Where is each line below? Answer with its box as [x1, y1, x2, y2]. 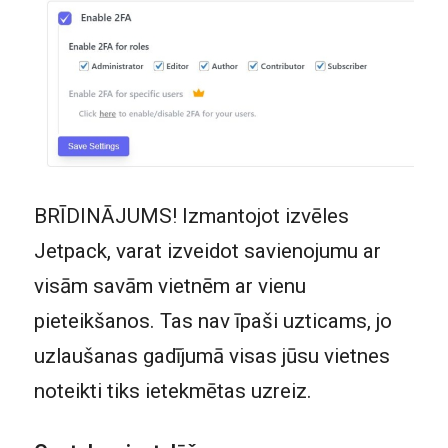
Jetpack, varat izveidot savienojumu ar [33, 238, 381, 263]
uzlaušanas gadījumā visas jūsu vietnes [33, 343, 390, 368]
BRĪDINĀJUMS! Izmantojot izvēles [33, 203, 349, 228]
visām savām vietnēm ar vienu [33, 273, 306, 298]
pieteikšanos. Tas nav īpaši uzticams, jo [33, 308, 392, 333]
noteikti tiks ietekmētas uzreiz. [33, 378, 312, 403]
